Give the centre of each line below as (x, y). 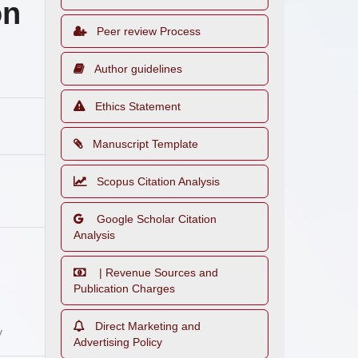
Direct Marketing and (148, 326)
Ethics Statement (138, 106)
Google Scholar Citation (155, 219)
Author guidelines (138, 69)
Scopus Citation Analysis (158, 181)
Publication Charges (124, 288)
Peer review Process (149, 31)
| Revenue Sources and (157, 272)
